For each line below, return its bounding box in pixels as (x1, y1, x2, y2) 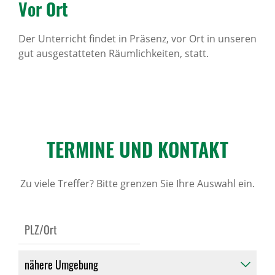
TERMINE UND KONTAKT (47, 134, 228, 163)
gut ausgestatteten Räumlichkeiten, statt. (18, 47, 209, 60)
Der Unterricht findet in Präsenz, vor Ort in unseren (18, 32, 257, 45)
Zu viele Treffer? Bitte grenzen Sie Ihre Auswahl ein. (20, 177, 255, 190)
